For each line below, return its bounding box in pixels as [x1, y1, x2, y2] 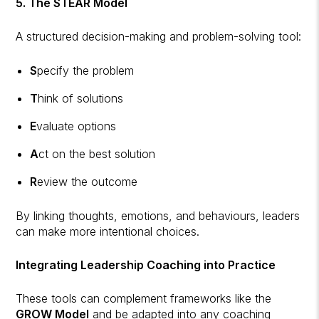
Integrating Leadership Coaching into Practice [16, 257, 276, 272]
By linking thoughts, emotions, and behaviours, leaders [16, 208, 300, 223]
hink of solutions [38, 90, 124, 105]
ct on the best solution [38, 146, 156, 161]
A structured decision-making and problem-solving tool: [16, 28, 302, 43]
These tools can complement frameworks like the [16, 291, 272, 305]
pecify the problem [37, 63, 135, 78]
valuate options [36, 118, 117, 133]
